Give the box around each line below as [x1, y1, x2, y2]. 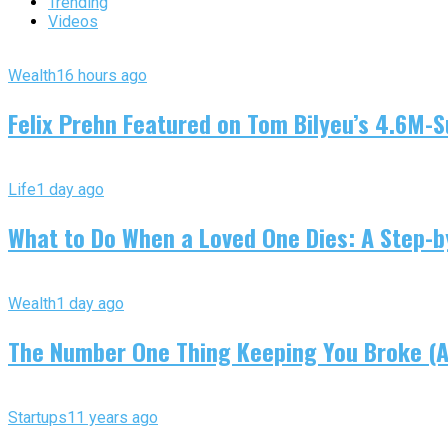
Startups [8, 407, 67, 427]
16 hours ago [56, 66, 147, 86]
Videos [48, 12, 98, 32]
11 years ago [67, 407, 158, 427]
